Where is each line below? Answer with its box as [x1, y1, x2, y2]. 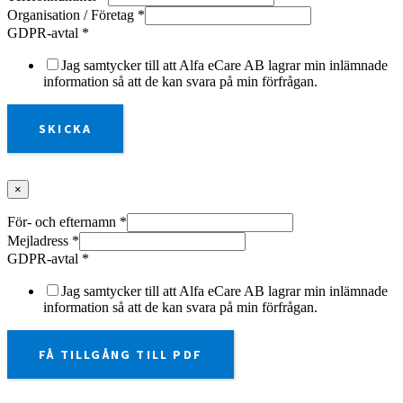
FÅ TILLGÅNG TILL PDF [39, 346, 202, 363]
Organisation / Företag [7, 7, 138, 23]
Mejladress [7, 233, 72, 249]
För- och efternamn [7, 214, 120, 230]
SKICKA [39, 121, 93, 138]
